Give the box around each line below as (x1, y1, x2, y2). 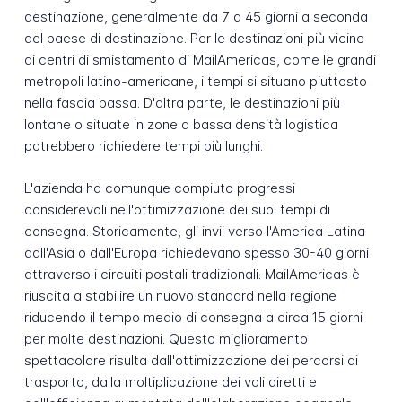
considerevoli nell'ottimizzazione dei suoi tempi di (23, 200, 330, 218)
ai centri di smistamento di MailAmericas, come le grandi (23, 50, 376, 68)
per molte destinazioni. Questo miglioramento (23, 329, 308, 347)
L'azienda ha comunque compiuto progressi (23, 179, 295, 197)
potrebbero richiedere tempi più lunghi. (23, 136, 263, 154)
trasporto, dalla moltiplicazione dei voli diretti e (23, 372, 317, 390)
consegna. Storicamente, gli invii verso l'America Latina (23, 222, 365, 240)
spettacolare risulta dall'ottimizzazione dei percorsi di (23, 351, 358, 369)
